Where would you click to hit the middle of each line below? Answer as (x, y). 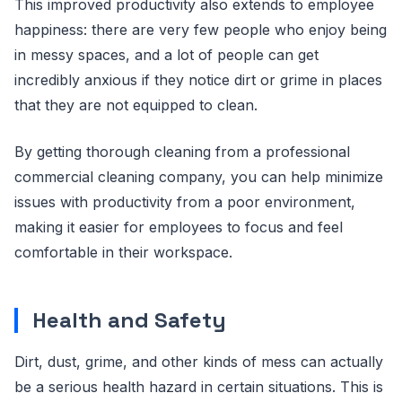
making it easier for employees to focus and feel (179, 227)
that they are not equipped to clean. (136, 105)
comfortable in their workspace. (123, 252)
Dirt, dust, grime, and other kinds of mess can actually (199, 362)
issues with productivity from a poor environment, (185, 202)
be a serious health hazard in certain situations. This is (199, 387)
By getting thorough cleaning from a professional (182, 152)
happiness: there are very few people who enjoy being (201, 30)
